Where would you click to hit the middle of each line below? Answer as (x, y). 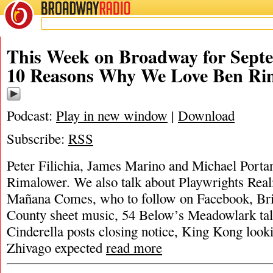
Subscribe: (37, 138)
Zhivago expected (56, 247)
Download (206, 115)
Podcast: (31, 115)
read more (134, 247)
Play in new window (112, 115)
